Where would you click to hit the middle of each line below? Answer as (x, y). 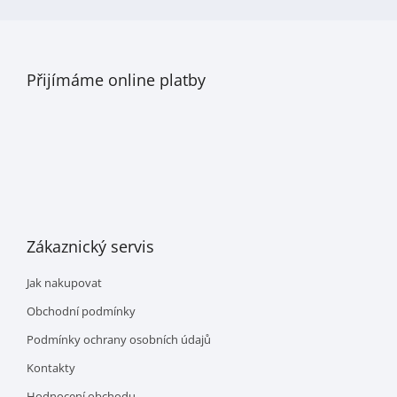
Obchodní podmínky (81, 311)
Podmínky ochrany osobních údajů (119, 340)
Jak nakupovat (64, 283)
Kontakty (51, 368)
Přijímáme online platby (116, 80)
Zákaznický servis (90, 247)
